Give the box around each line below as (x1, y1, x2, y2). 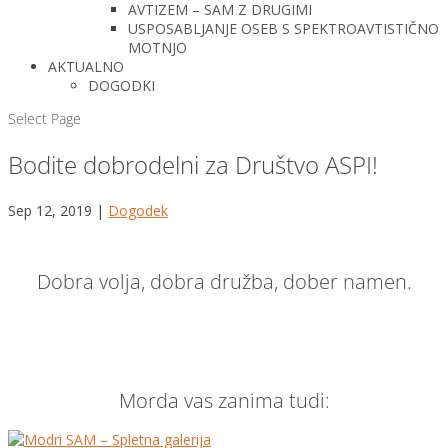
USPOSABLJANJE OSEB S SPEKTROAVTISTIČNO (128, 19, 439, 38)
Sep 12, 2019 (8, 200, 92, 220)
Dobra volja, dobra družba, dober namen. (36, 268, 412, 296)
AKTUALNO (48, 57, 124, 76)
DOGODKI (88, 76, 155, 95)
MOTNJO (128, 38, 187, 57)
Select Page (8, 109, 81, 128)
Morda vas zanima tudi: (118, 386, 330, 414)
